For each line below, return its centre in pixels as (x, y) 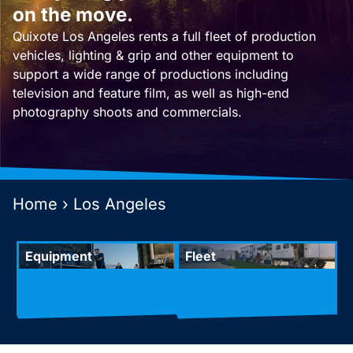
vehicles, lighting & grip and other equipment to (153, 56)
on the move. (73, 15)
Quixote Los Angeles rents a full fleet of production (164, 37)
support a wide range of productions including (150, 74)
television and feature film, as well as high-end (151, 93)
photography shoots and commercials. (127, 112)
